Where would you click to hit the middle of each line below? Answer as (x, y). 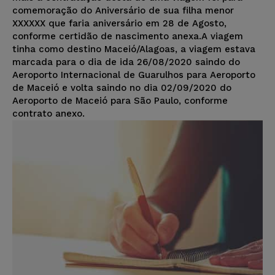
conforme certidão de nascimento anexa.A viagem (128, 36)
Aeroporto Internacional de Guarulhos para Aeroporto (134, 75)
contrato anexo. (48, 113)
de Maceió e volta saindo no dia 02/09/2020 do (122, 87)
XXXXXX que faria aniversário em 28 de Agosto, (119, 23)
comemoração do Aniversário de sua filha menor (123, 10)
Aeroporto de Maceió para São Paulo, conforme (120, 100)
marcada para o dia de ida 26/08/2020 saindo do (126, 62)
